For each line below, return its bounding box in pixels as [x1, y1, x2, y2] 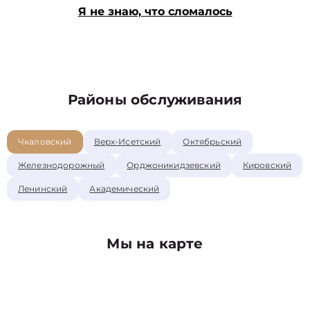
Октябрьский [183, 136, 242, 147]
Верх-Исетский [93, 136, 161, 147]
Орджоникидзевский [127, 160, 221, 170]
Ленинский [18, 183, 68, 194]
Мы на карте [107, 235, 203, 252]
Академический [89, 183, 160, 194]
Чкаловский [18, 136, 72, 147]
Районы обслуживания [67, 91, 243, 108]
